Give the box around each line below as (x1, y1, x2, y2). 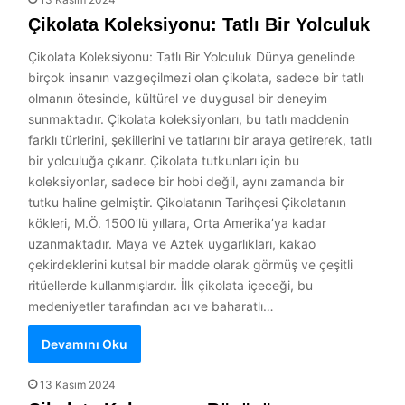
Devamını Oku (42, 336, 127, 352)
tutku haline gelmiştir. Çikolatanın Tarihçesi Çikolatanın (28, 194, 346, 210)
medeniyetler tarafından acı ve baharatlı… (28, 298, 274, 314)
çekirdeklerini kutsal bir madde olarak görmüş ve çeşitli (28, 257, 353, 272)
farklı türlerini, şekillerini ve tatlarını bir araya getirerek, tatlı (28, 132, 372, 147)
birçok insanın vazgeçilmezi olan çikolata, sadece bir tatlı (28, 70, 363, 85)
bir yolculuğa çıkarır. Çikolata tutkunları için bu (28, 153, 299, 168)
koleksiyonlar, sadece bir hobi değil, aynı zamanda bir (28, 174, 344, 189)
